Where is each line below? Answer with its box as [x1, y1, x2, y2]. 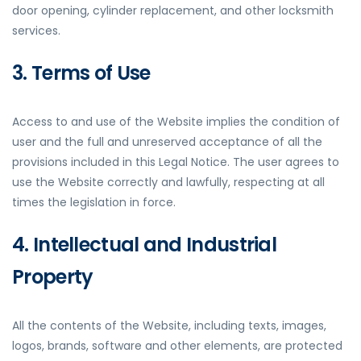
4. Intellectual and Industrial [12, 231, 276, 259]
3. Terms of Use [12, 60, 151, 87]
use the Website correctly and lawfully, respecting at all [12, 174, 325, 191]
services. [12, 23, 60, 39]
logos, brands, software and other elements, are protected [12, 338, 342, 355]
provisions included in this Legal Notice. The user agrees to [12, 154, 339, 171]
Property [12, 263, 93, 291]
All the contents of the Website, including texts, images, [12, 317, 326, 334]
